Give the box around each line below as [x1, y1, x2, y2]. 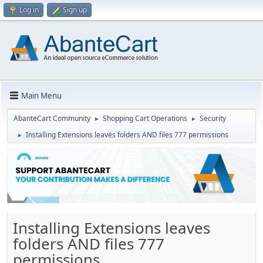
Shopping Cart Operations [103, 113, 187, 123]
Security [200, 113, 226, 123]
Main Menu [21, 90, 62, 101]
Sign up [63, 5, 87, 15]
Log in [19, 5, 39, 15]
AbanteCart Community [14, 113, 90, 123]
